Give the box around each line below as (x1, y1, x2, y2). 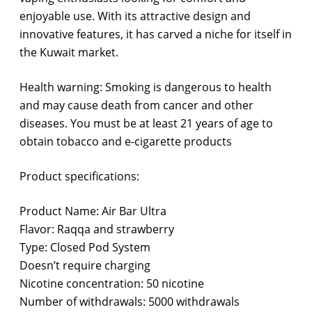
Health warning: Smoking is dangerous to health (19, 79, 272, 95)
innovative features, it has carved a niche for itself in (19, 26, 292, 42)
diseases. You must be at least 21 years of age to (19, 116, 273, 132)
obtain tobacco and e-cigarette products (19, 134, 232, 150)
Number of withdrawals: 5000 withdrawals (19, 294, 240, 310)
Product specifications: (19, 169, 139, 185)
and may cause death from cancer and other (19, 97, 253, 114)
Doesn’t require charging (19, 258, 150, 274)
